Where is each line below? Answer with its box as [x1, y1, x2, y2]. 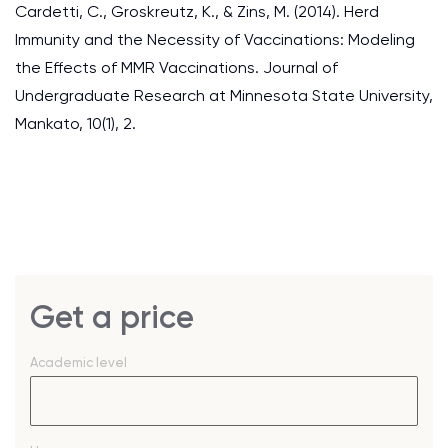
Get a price [30, 298, 194, 336]
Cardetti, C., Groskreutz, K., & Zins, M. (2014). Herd [15, 2, 379, 21]
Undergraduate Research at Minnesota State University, [15, 86, 433, 105]
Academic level [30, 355, 127, 370]
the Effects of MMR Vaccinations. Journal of [15, 58, 338, 77]
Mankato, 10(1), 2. [15, 114, 136, 133]
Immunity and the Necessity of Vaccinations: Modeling [15, 30, 415, 49]
